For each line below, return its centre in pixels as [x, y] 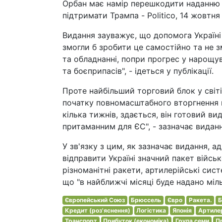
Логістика [151, 210]
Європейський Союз [95, 200]
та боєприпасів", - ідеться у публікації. [138, 71]
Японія [182, 210]
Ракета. [200, 200]
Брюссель [146, 200]
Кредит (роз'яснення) [97, 210]
